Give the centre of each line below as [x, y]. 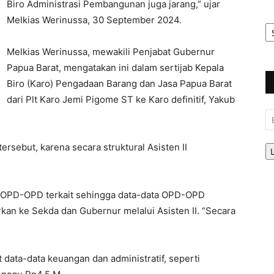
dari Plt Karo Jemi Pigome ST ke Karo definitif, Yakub [121, 99]
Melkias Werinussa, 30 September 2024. [94, 20]
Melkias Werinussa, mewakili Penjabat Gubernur [111, 52]
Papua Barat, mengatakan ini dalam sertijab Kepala [115, 68]
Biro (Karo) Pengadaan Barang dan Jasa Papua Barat [119, 83]
